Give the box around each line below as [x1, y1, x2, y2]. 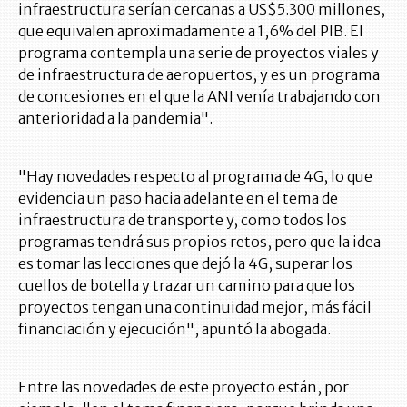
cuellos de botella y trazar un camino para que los [18, 276, 355, 295]
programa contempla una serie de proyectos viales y [18, 44, 379, 63]
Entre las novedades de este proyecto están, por [18, 378, 349, 397]
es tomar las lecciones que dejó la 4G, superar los [18, 254, 352, 273]
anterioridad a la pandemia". [18, 109, 213, 128]
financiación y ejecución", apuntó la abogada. [18, 320, 331, 339]
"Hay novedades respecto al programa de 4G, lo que [18, 167, 372, 186]
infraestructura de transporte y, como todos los [18, 211, 347, 230]
